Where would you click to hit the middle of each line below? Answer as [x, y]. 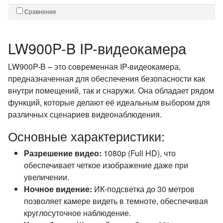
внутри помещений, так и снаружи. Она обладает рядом [111, 90]
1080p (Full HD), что [139, 153]
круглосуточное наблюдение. [77, 213]
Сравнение [40, 11]
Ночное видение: [58, 189]
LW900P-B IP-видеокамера [97, 48]
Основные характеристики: [86, 136]
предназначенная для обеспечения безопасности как [107, 78]
